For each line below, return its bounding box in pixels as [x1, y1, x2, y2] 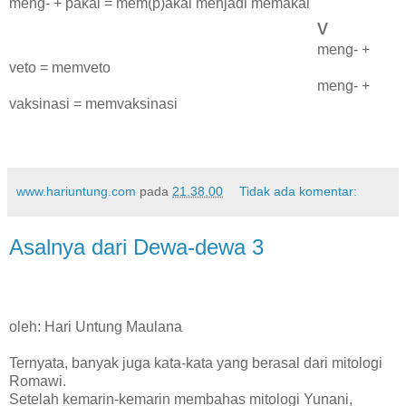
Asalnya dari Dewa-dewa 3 [9, 235, 264, 260]
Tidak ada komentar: [239, 184, 358, 199]
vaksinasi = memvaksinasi [9, 96, 178, 112]
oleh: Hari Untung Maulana [9, 319, 182, 335]
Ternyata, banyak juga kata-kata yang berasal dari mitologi [9, 355, 382, 372]
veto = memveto [9, 60, 111, 76]
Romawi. [9, 373, 66, 390]
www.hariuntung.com [16, 184, 136, 199]
